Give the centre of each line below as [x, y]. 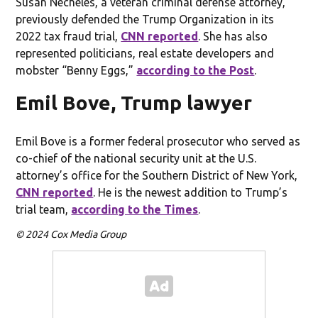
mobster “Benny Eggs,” [76, 70]
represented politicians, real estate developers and [145, 53]
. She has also [233, 36]
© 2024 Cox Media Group [71, 234]
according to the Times [135, 209]
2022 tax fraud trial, [68, 36]
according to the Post [196, 70]
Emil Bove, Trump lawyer [134, 102]
